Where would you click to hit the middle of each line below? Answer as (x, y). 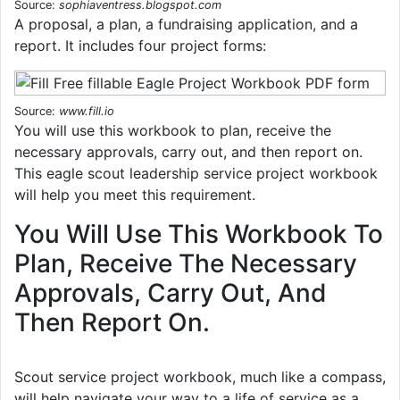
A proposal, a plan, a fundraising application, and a (186, 24)
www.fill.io (87, 111)
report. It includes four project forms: (140, 45)
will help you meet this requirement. (135, 194)
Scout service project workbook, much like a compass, (200, 376)
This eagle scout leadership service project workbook (196, 173)
